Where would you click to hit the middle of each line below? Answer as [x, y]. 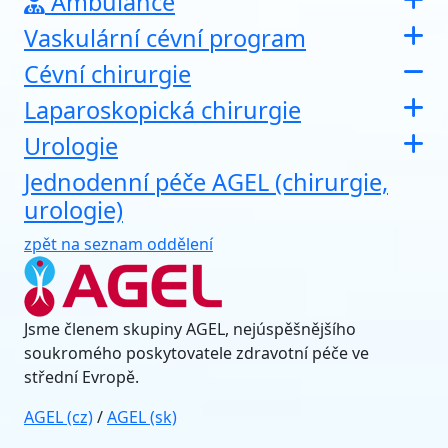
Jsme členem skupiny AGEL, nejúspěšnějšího [190, 329]
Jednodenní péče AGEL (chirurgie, [206, 182]
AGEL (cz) [58, 417]
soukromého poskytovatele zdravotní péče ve [196, 353]
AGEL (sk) [142, 417]
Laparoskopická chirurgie [162, 110]
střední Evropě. [81, 377]
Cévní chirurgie [107, 74]
